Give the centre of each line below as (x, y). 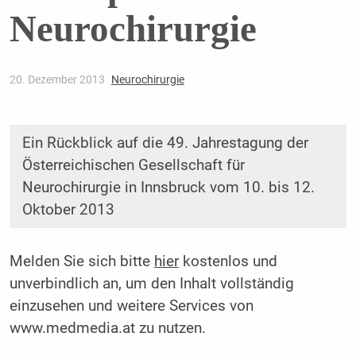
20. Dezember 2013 (58, 80)
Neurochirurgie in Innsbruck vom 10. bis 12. (168, 188)
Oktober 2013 (68, 210)
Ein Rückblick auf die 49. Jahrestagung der (165, 143)
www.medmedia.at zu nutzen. (107, 329)
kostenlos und (228, 262)
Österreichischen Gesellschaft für (133, 166)
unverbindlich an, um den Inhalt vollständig (151, 284)
